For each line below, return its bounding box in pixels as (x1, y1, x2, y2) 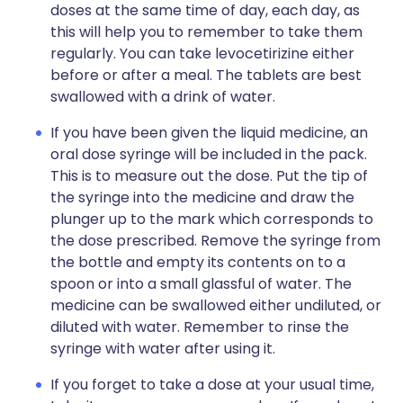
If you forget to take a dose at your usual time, (50, 374, 374, 395)
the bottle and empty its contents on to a (50, 252, 345, 273)
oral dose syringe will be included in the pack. (50, 144, 367, 165)
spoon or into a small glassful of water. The (50, 273, 352, 294)
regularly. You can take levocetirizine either (50, 43, 354, 64)
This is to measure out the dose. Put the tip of (50, 166, 368, 186)
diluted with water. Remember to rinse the (50, 317, 349, 337)
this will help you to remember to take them (50, 22, 363, 42)
